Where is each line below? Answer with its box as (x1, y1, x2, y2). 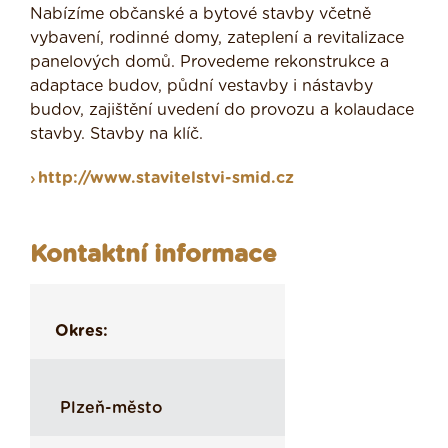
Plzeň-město (60, 400, 163, 417)
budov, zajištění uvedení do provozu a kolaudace (30, 102, 414, 119)
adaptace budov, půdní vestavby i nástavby (30, 78, 373, 95)
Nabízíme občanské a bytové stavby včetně (30, 6, 371, 23)
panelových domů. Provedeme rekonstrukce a (30, 54, 389, 71)
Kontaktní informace (30, 243, 277, 268)
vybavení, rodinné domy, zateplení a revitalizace (30, 30, 404, 47)
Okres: (55, 323, 108, 340)
